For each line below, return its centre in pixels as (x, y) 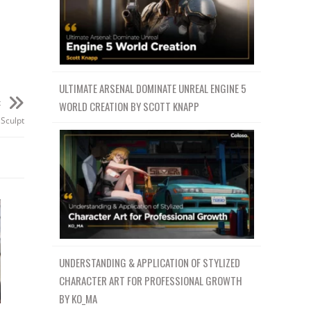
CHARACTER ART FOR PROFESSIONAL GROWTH (151, 281)
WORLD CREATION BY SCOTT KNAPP (129, 106)
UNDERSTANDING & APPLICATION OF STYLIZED (150, 263)
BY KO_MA (78, 299)
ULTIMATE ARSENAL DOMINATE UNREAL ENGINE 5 (153, 88)
